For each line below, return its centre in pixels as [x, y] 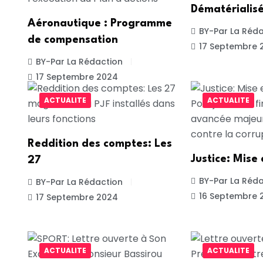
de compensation [73, 40]
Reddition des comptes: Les [100, 144]
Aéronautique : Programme [100, 24]
